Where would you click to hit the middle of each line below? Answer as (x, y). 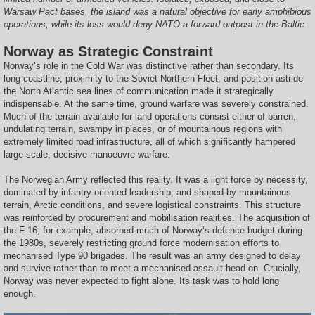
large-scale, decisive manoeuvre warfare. (87, 155)
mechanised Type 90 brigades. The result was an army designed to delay (152, 256)
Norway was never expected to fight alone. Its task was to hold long (141, 281)
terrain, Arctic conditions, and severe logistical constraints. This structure (152, 205)
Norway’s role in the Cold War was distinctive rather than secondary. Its (149, 66)
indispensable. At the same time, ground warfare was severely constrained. (156, 104)
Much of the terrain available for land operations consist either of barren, (150, 117)
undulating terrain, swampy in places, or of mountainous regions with (143, 129)
